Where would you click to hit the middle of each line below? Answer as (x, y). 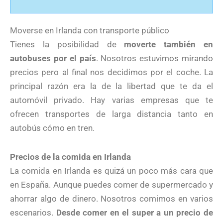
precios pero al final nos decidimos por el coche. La (111, 72)
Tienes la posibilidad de (67, 45)
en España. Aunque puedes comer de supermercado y (111, 185)
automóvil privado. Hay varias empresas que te (111, 100)
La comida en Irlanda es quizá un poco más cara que (111, 171)
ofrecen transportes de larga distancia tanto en (111, 114)
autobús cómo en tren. (52, 128)
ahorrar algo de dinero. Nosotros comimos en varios (111, 199)
